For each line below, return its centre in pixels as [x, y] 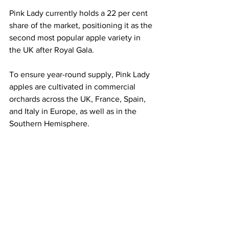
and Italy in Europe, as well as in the [74, 111]
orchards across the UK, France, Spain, [78, 99]
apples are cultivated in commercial [73, 87]
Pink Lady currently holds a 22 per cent [79, 13]
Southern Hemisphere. [49, 124]
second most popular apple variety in [76, 38]
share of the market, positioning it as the [82, 26]
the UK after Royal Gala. [52, 50]
